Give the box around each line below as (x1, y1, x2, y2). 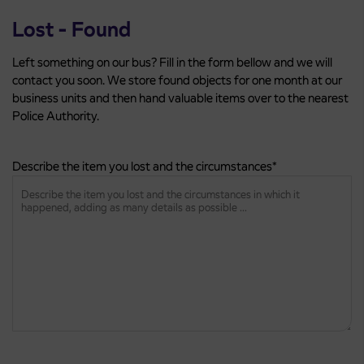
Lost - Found (12, 16, 131, 42)
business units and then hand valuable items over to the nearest (12, 90, 349, 106)
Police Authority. (12, 108, 99, 123)
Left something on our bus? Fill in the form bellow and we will (12, 54, 332, 70)
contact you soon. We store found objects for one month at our (12, 72, 342, 88)
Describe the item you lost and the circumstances (12, 158, 272, 174)
